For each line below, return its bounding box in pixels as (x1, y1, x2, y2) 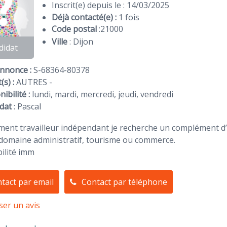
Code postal (51, 23, 99, 35)
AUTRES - (14, 76, 52, 88)
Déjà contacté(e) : (51, 12, 119, 23)
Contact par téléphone (81, 176, 167, 188)
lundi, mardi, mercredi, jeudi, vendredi (29, 88, 173, 100)
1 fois (118, 12, 139, 23)
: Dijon (69, 36, 93, 48)
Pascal (17, 100, 41, 112)
